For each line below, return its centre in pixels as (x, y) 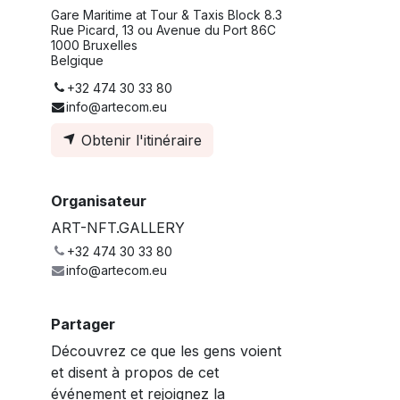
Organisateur (99, 200)
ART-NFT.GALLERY (118, 227)
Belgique (77, 60)
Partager (83, 324)
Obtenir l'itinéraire (139, 140)
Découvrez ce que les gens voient (166, 350)
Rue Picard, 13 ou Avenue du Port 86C (163, 29)
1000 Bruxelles (94, 45)
